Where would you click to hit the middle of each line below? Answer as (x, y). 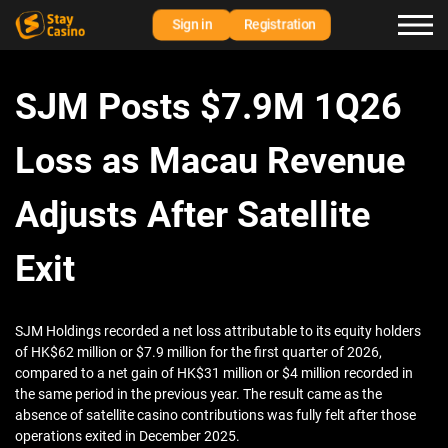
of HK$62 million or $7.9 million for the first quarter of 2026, (198, 352)
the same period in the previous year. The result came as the (198, 394)
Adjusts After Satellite (192, 215)
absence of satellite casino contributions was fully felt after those (215, 415)
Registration (279, 24)
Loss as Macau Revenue (210, 161)
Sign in (192, 24)
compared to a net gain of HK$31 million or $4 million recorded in (214, 373)
